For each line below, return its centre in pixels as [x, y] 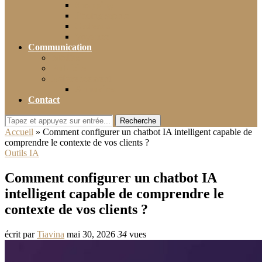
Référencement [81, 79]
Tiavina [51, 234]
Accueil [19, 132]
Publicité [69, 68]
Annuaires [96, 89]
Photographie [102, 15]
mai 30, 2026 [91, 234]
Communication [60, 47]
